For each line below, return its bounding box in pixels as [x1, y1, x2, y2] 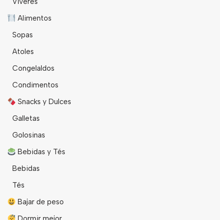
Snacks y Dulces [16, 97, 72, 107]
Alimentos [16, 14, 52, 23]
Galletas [12, 114, 40, 123]
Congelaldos [12, 64, 55, 73]
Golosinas [12, 131, 45, 140]
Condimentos [12, 81, 58, 90]
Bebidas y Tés [16, 147, 66, 157]
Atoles [12, 47, 34, 56]
